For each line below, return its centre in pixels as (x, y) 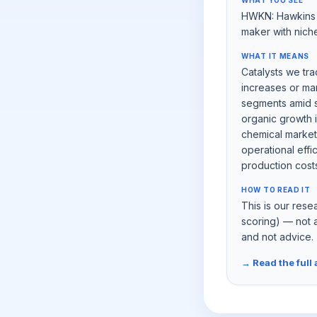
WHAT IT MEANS (276, 56)
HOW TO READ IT (276, 190)
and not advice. (277, 237)
